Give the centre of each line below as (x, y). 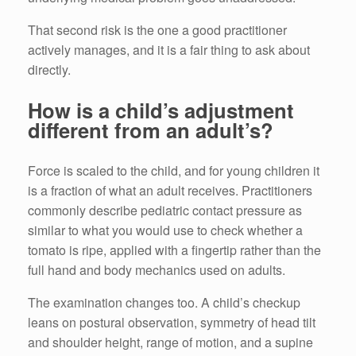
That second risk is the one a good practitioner (157, 30)
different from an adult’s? (151, 130)
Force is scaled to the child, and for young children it (174, 170)
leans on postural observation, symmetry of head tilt (172, 322)
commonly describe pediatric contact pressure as (165, 210)
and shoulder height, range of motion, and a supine (170, 342)
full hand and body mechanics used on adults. (157, 269)
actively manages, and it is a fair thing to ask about (169, 50)
